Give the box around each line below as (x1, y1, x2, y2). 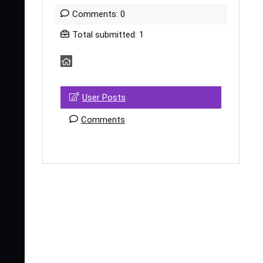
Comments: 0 (72, 9, 125, 19)
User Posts (82, 92, 126, 103)
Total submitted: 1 (72, 29, 144, 40)
